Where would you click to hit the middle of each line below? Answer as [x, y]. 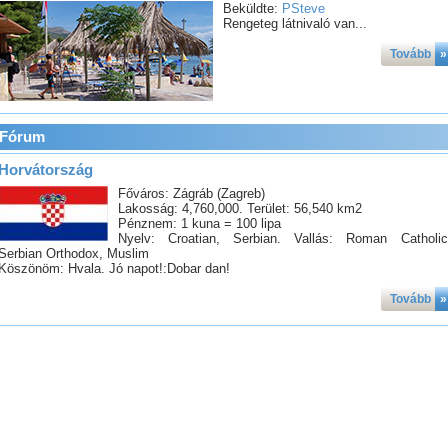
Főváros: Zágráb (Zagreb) [191, 193]
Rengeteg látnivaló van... [294, 23]
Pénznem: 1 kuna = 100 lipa [199, 223]
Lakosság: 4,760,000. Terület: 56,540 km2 [239, 208]
